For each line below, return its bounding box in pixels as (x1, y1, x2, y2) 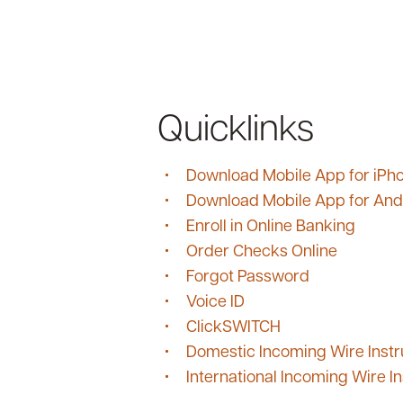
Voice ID (186, 290, 245, 310)
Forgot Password (186, 264, 309, 285)
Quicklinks (157, 102, 314, 148)
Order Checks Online (186, 239, 337, 260)
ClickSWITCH (186, 315, 281, 336)
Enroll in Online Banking (186, 214, 355, 235)
